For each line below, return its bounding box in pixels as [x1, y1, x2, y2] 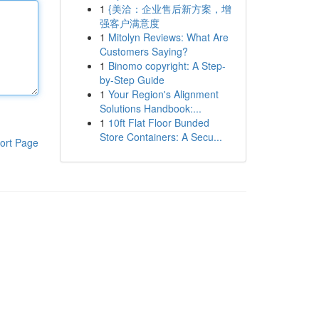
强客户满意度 [99, 16, 159, 30]
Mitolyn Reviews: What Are [108, 30, 229, 44]
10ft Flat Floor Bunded [108, 115, 209, 130]
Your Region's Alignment [108, 87, 219, 101]
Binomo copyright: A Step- [108, 58, 226, 73]
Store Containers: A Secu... [99, 130, 222, 144]
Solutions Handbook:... [99, 101, 202, 115]
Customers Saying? [99, 44, 188, 58]
